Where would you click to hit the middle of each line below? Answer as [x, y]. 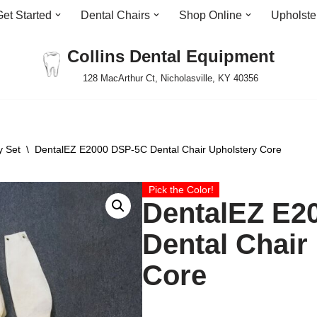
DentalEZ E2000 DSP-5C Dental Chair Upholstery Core [158, 149]
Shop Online [211, 15]
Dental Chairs [115, 15]
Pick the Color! [181, 190]
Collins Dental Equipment [171, 56]
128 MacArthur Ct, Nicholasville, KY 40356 [171, 78]
